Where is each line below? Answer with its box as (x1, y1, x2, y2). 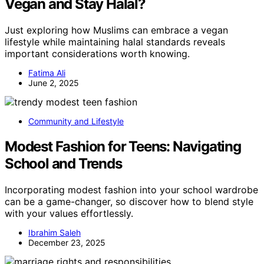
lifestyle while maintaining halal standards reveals (5, 36, 225, 48)
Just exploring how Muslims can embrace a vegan (5, 24, 228, 37)
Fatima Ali (28, 68, 65, 78)
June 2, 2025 (28, 78, 79, 88)
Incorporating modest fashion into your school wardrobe (5, 184, 258, 196)
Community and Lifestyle (28, 116, 124, 127)
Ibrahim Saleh (28, 227, 81, 238)
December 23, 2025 (28, 237, 105, 248)
